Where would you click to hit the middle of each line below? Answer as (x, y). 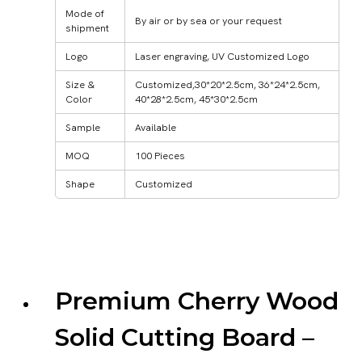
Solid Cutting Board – (185, 338)
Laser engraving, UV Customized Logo (222, 56)
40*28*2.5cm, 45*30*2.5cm (196, 99)
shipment (87, 27)
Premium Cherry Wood (197, 301)
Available (156, 127)
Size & (80, 84)
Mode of (85, 13)
